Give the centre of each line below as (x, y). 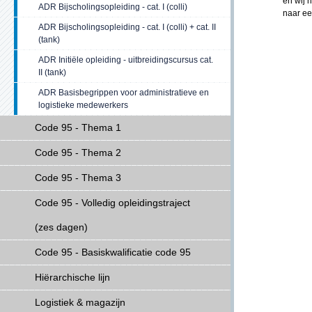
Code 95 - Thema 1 (78, 127)
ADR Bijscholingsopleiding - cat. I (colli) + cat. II (127, 27)
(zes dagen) (61, 227)
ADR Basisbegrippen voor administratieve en (124, 93)
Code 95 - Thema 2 (78, 153)
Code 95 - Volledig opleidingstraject (112, 203)
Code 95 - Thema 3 (78, 178)
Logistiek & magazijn (80, 302)
